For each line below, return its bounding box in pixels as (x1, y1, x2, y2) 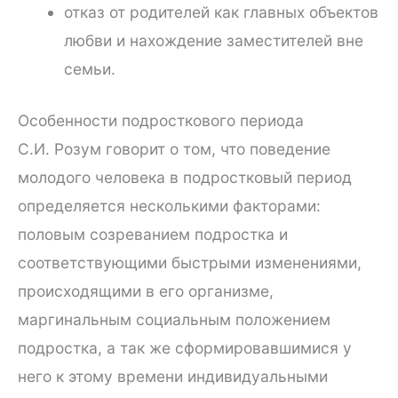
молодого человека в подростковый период (18, 167, 352, 187)
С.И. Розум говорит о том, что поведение (18, 139, 330, 158)
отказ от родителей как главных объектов (63, 2, 378, 21)
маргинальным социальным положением (18, 309, 330, 329)
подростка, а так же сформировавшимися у (18, 338, 352, 357)
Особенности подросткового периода (18, 110, 304, 130)
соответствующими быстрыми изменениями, (18, 252, 362, 272)
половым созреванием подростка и (18, 224, 288, 243)
